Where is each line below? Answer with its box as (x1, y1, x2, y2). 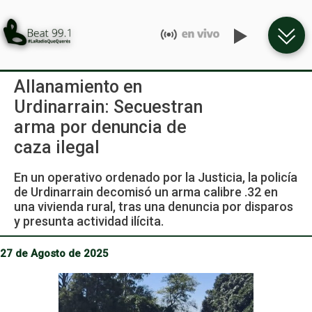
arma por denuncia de (14, 117, 187, 137)
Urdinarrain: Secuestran (14, 97, 203, 117)
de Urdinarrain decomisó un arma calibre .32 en (14, 185, 278, 199)
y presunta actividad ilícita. (14, 214, 164, 228)
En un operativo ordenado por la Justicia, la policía (14, 170, 297, 185)
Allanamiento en (14, 77, 142, 97)
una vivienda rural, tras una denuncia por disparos (14, 199, 293, 214)
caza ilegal (14, 137, 100, 157)
